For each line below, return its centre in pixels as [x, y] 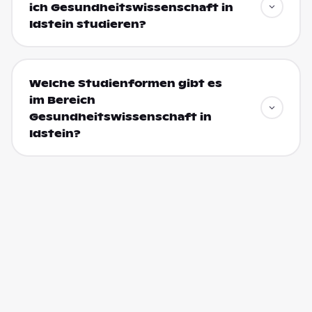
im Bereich [62, 100]
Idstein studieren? [87, 24]
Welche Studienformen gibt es [125, 83]
